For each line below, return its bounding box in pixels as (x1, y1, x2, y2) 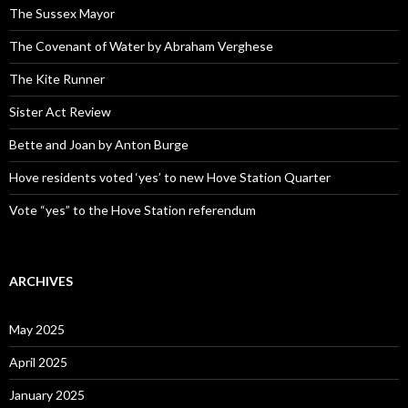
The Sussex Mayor (9, 5, 115, 21)
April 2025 (9, 353, 67, 370)
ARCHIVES (9, 272, 73, 289)
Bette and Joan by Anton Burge (9, 136, 189, 152)
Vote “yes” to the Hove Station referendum (9, 201, 256, 218)
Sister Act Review (9, 103, 111, 119)
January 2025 (9, 386, 85, 403)
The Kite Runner (9, 70, 105, 87)
